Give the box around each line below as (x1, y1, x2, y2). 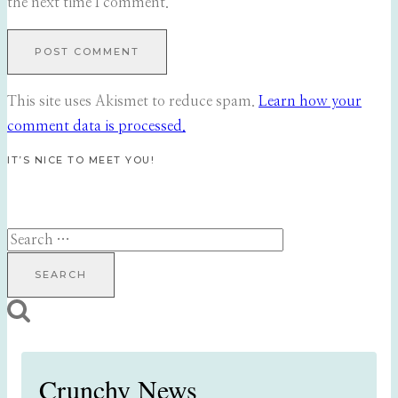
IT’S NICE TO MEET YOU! (7, 154, 155, 167)
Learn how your (259, 94, 362, 109)
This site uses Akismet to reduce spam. (7, 94, 259, 109)
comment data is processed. (7, 119, 186, 134)
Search (6, 232, 49, 247)
